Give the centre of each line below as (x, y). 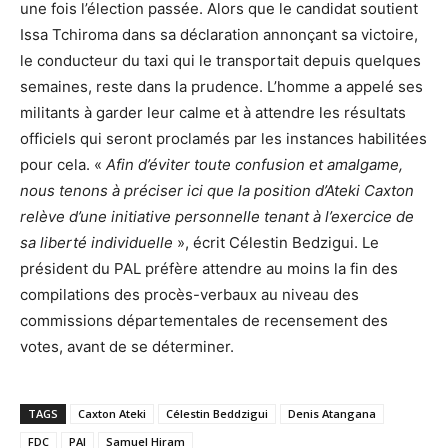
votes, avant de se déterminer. (127, 347)
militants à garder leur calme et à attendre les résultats (213, 113)
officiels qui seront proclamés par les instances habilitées (223, 139)
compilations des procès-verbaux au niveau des (189, 295)
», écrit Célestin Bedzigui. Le (276, 243)
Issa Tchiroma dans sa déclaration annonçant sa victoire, (219, 35)
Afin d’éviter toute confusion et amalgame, (254, 165)
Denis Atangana (332, 414)
